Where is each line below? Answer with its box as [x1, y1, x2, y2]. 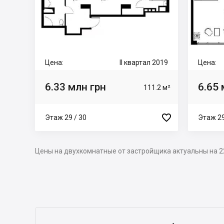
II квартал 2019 [119, 58, 168, 66]
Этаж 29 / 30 [45, 113, 86, 121]
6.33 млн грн [45, 80, 106, 93]
